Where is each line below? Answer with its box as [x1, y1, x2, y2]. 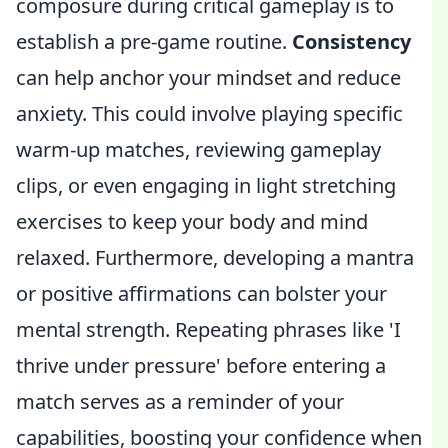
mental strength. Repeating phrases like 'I [16, 316, 401, 343]
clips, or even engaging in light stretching [16, 172, 396, 199]
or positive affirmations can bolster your [16, 280, 387, 307]
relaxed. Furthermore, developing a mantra [16, 244, 414, 271]
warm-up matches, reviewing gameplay [16, 136, 381, 163]
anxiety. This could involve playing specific [16, 100, 403, 127]
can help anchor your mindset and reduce [16, 64, 401, 91]
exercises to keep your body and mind [16, 208, 368, 235]
